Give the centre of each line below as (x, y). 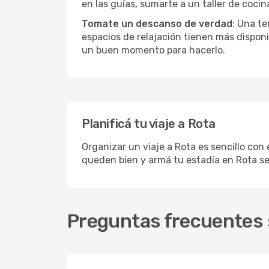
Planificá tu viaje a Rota (149, 124)
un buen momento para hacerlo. (153, 50)
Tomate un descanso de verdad (157, 24)
